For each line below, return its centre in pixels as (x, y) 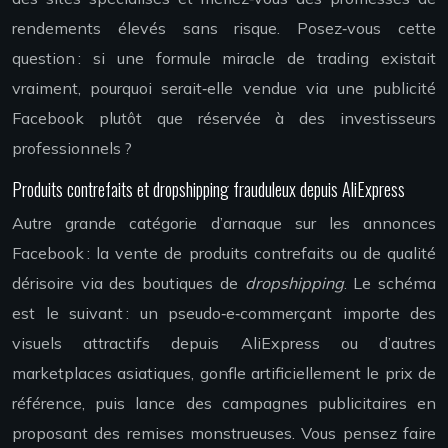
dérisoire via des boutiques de (128, 283)
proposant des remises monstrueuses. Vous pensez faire (224, 433)
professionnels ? (72, 148)
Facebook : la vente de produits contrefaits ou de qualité (224, 253)
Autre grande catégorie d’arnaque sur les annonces (224, 223)
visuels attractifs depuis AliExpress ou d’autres (224, 343)
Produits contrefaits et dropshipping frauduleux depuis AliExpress (208, 189)
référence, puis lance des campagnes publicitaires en (224, 403)
